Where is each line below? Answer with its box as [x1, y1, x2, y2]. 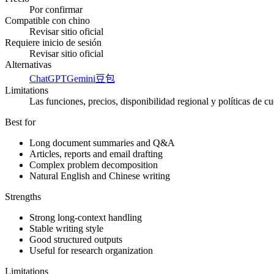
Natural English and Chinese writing [29, 171, 170, 182]
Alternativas [5, 59, 51, 70]
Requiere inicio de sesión [5, 37, 102, 48]
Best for [5, 117, 35, 128]
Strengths [5, 191, 41, 202]
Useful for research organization [29, 245, 153, 256]
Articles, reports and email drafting [29, 149, 163, 160]
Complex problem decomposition [29, 160, 158, 171]
